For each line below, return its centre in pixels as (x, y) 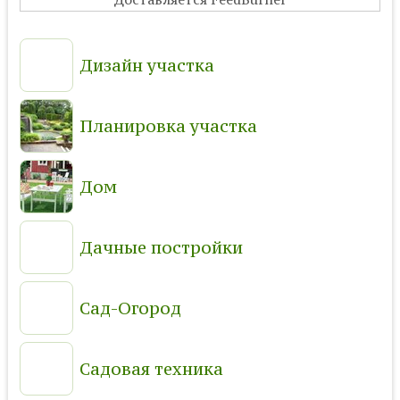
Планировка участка (168, 125)
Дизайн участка (146, 65)
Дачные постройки (161, 247)
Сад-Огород (130, 308)
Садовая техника (151, 368)
